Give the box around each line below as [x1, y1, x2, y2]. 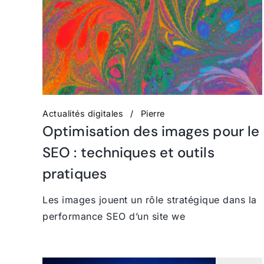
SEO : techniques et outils [42, 143, 214, 161]
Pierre [140, 108, 165, 118]
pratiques [42, 164, 107, 183]
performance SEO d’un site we [42, 210, 185, 222]
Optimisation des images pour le [42, 121, 260, 140]
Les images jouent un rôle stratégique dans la [42, 193, 257, 206]
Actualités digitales [42, 108, 123, 118]
